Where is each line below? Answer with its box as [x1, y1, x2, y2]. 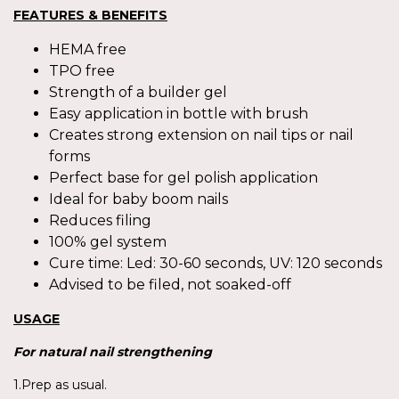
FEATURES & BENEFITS [13, 6, 167, 23]
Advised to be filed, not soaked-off [49, 275, 291, 293]
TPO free [49, 61, 115, 79]
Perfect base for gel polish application [49, 168, 318, 186]
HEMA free [49, 40, 126, 58]
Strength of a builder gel [49, 83, 227, 101]
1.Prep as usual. [13, 376, 107, 393]
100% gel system [49, 232, 167, 250]
